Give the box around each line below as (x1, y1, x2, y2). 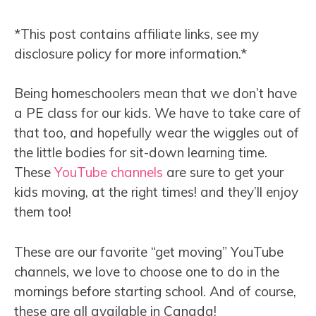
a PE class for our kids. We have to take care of (14, 104, 301, 122)
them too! (14, 203, 71, 221)
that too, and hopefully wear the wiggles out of (14, 124, 299, 142)
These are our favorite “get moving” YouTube (14, 243, 284, 260)
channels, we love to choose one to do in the (14, 262, 279, 280)
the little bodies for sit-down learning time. (14, 144, 267, 162)
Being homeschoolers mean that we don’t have (14, 85, 297, 102)
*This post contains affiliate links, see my (14, 25, 259, 42)
